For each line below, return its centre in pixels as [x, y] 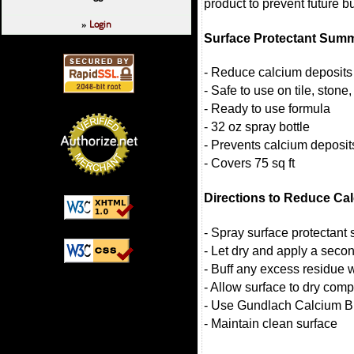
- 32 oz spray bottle [257, 127]
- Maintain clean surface [271, 323]
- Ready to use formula [267, 109]
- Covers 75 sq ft [249, 164]
